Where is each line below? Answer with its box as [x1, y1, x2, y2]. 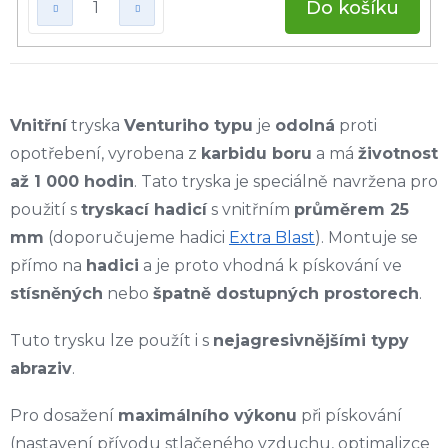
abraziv [10, 358, 72, 378]
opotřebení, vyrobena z [10, 143, 201, 163]
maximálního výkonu [118, 405, 297, 425]
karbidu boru [201, 143, 312, 163]
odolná [275, 115, 335, 135]
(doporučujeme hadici [44, 227, 229, 247]
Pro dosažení [10, 405, 118, 425]
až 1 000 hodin [10, 171, 134, 191]
